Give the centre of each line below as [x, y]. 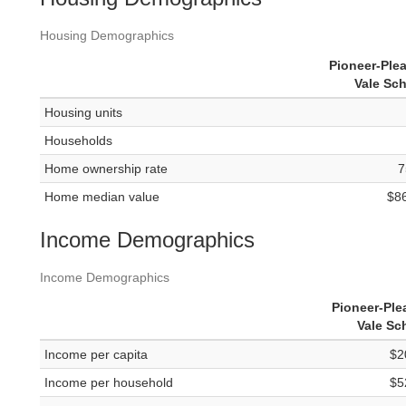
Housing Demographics [107, 36]
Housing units [83, 113]
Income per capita [96, 355]
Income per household [109, 383]
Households [78, 141]
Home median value [102, 197]
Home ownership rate [106, 169]
